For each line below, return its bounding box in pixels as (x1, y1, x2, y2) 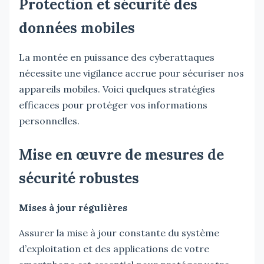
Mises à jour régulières (19, 201, 127, 213)
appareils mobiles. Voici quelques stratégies (19, 82, 215, 95)
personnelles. (19, 114, 80, 127)
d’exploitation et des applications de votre (19, 242, 209, 255)
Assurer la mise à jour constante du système (19, 226, 219, 239)
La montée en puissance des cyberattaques (19, 51, 214, 63)
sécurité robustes (19, 169, 139, 187)
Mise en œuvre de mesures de (19, 145, 224, 164)
